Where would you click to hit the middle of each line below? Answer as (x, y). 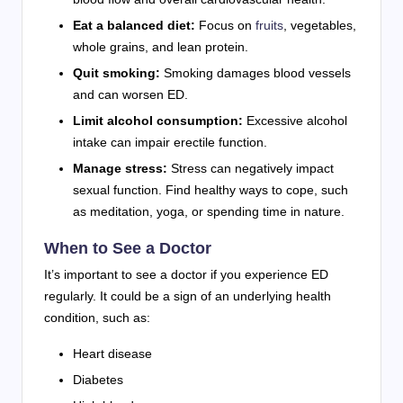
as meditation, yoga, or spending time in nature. (209, 211)
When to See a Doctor (128, 247)
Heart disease (112, 353)
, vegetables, (320, 25)
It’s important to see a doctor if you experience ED (186, 274)
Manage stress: (120, 168)
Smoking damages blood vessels (255, 72)
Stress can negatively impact (251, 168)
